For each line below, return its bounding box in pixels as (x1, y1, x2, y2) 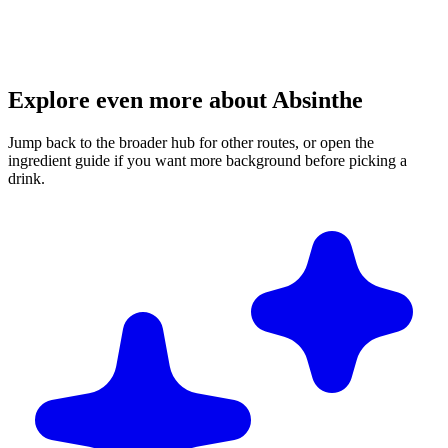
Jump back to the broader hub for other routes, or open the (8, 134, 374, 152)
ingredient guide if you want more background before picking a (8, 152, 407, 170)
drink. (8, 170, 45, 188)
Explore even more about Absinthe (8, 87, 363, 114)
